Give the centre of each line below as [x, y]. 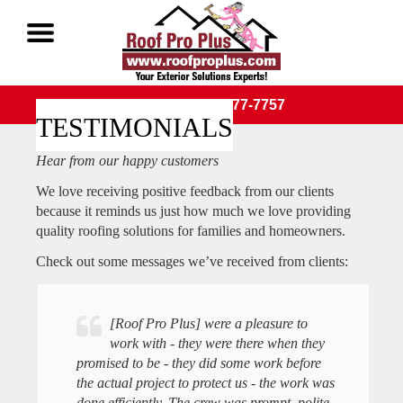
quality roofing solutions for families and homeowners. [191, 231]
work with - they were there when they [217, 343]
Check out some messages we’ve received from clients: [192, 261]
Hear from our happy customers [127, 161]
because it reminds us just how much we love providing [193, 211]
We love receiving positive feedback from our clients [185, 191]
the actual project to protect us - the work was [205, 382]
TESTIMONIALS [134, 127]
